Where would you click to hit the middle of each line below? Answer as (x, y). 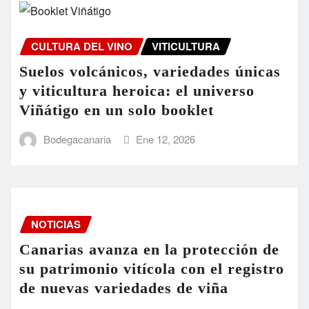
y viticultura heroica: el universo (137, 90)
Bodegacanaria (77, 139)
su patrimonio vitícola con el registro (152, 269)
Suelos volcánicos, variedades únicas (150, 71)
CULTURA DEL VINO (82, 47)
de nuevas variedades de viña (124, 288)
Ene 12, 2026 (166, 139)
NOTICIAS (56, 225)
